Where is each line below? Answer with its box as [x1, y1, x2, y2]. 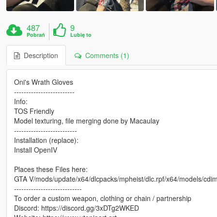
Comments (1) [81, 50, 129, 60]
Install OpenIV [14, 144, 57, 155]
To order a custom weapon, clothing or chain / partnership [14, 193, 191, 203]
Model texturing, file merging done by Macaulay [14, 115, 159, 125]
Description [19, 50, 58, 60]
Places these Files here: [14, 164, 88, 174]
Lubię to [70, 31, 92, 38]
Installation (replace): [14, 135, 78, 145]
